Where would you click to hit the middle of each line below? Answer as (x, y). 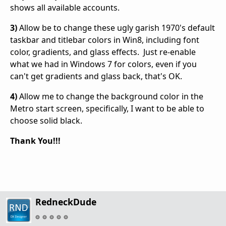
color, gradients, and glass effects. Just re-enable (103, 52)
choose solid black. (46, 121)
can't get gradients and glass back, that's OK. (96, 76)
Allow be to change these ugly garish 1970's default (116, 28)
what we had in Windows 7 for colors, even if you (103, 64)
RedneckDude (66, 202)
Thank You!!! (35, 141)
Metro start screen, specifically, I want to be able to (107, 109)
